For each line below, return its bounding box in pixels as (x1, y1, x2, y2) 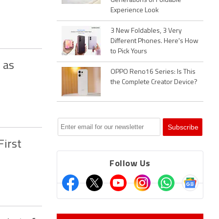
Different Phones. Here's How (110, 38, 198, 45)
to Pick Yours (110, 48, 147, 55)
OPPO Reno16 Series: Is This (110, 68, 196, 76)
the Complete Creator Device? (110, 79, 197, 86)
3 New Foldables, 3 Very (110, 27, 182, 35)
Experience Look (110, 7, 159, 14)
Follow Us (109, 159, 151, 169)
